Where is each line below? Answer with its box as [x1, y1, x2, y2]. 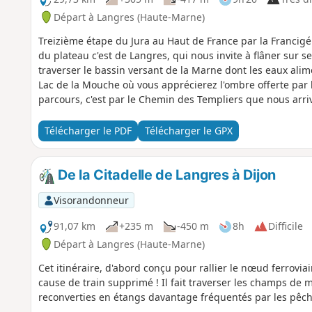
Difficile [267, 219, 303, 233]
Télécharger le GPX [144, 124, 233, 138]
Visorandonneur [53, 193, 129, 207]
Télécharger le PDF [44, 124, 132, 138]
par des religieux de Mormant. [38, 107, 181, 120]
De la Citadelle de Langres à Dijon [54, 166, 276, 183]
